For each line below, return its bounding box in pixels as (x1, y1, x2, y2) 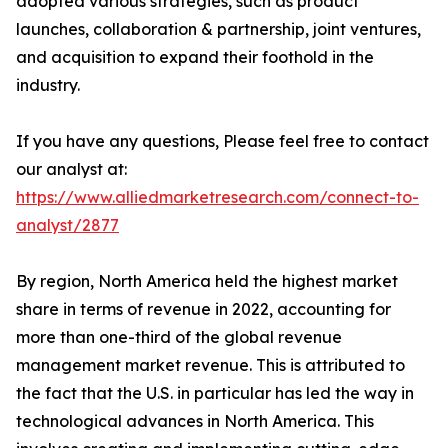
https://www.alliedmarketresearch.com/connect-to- (16, 187, 419, 207)
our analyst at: (16, 159, 127, 179)
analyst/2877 (16, 215, 119, 235)
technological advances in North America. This (16, 411, 374, 431)
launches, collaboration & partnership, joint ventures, (16, 19, 421, 39)
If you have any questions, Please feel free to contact (16, 131, 429, 151)
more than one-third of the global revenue (16, 327, 342, 347)
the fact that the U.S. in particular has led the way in (16, 383, 414, 403)
